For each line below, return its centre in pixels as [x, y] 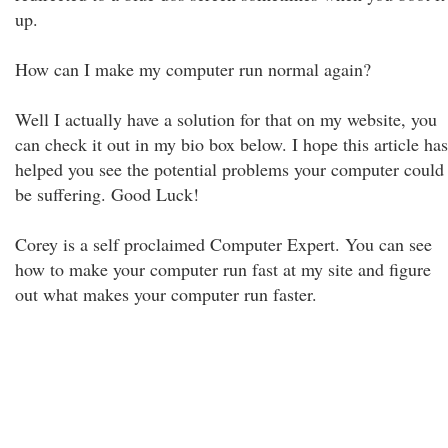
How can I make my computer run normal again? [193, 69]
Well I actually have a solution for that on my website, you [226, 119]
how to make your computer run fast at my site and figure [223, 269]
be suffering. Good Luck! [107, 194]
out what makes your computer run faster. [166, 294]
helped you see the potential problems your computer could [229, 169]
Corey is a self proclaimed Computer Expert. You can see [223, 244]
